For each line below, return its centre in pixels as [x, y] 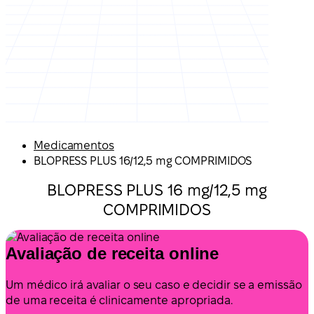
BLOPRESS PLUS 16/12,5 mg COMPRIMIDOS [143, 161]
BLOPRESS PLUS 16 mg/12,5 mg [157, 190]
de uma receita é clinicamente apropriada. [119, 300]
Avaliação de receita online [112, 253]
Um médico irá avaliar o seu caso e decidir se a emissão [154, 285]
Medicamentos [74, 145]
